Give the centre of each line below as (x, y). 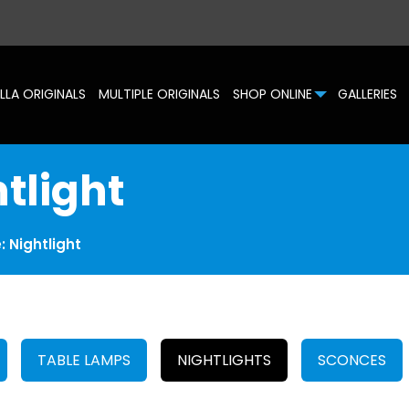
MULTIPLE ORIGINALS (159, 94)
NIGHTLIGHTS (225, 360)
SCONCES (352, 360)
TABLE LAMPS (84, 360)
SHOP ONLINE (272, 94)
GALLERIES (367, 94)
